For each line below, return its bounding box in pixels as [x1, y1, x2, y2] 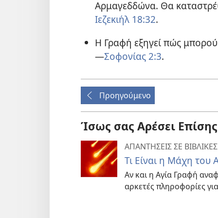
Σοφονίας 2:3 [104, 49, 162, 63]
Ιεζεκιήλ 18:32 [94, 13, 156, 26]
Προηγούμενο [99, 90, 151, 101]
